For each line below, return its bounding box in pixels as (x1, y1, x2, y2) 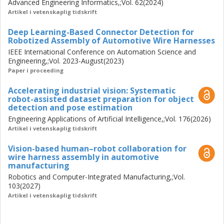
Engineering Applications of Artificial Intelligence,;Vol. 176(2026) (8, 114, 211, 123)
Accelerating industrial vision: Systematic (8, 85, 175, 96)
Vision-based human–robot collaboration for (8, 143, 186, 154)
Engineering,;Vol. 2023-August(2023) (8, 56, 124, 65)
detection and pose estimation (8, 102, 132, 113)
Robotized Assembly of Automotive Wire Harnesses (8, 35, 215, 46)
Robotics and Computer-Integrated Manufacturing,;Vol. (8, 172, 185, 181)
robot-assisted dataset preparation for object (8, 93, 194, 104)
